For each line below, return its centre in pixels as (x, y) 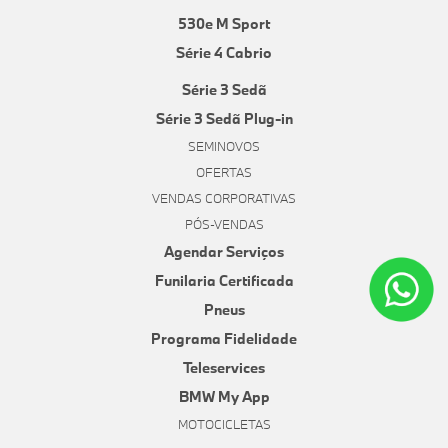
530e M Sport (224, 24)
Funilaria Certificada (224, 281)
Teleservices (224, 368)
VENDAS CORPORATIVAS (224, 198)
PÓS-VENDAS (224, 224)
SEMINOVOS (224, 146)
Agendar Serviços (224, 252)
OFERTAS (224, 172)
